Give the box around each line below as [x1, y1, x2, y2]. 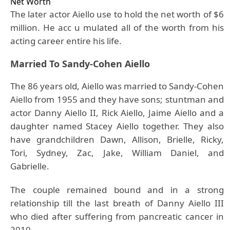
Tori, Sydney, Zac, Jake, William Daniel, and [10, 147, 224, 159]
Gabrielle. [10, 160, 49, 172]
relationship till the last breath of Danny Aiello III [10, 197, 224, 209]
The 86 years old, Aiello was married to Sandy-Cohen [10, 80, 224, 92]
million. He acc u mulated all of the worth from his [10, 22, 224, 33]
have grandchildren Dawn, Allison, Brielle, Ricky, [10, 133, 224, 145]
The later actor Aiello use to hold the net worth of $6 [10, 8, 224, 20]
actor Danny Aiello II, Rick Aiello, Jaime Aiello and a [10, 107, 224, 119]
